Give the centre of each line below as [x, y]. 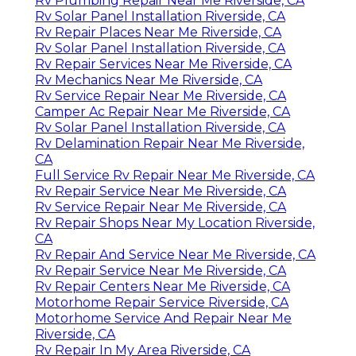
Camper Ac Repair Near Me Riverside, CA [163, 111]
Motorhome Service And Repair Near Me [163, 318]
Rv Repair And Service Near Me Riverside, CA [175, 254]
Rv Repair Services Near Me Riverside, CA [163, 64]
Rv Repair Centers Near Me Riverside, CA [163, 286]
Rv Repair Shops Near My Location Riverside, [175, 222]
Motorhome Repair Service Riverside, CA [162, 302]
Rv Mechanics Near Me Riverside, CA [149, 79]
